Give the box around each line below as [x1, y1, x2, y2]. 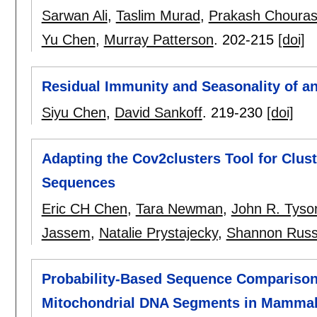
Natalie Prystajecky [98, 224, 218, 241]
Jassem [41, 224, 91, 241]
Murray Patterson [103, 32, 214, 48]
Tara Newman [135, 200, 223, 217]
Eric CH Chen [41, 200, 127, 217]
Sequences [41, 174, 115, 190]
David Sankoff [114, 104, 202, 120]
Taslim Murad [115, 8, 200, 24]
